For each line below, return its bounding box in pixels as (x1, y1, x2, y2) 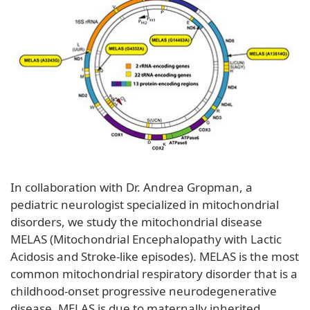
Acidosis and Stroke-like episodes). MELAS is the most (10, 248, 299, 264)
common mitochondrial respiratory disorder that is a (10, 265, 298, 282)
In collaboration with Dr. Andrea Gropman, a (10, 179, 253, 195)
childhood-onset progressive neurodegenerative (10, 282, 277, 299)
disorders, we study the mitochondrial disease (10, 213, 262, 230)
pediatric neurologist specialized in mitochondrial (10, 196, 279, 212)
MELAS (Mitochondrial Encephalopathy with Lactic (10, 230, 282, 247)
